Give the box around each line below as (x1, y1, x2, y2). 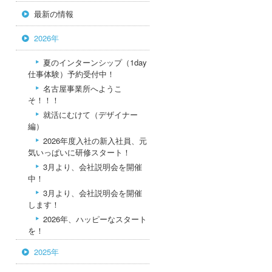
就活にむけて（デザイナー (43, 109, 138, 120)
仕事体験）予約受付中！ (28, 68, 115, 80)
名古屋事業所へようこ (43, 83, 122, 94)
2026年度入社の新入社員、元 (43, 135, 147, 146)
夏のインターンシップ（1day (43, 56, 147, 68)
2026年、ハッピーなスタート (43, 213, 147, 225)
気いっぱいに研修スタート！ (28, 146, 131, 158)
